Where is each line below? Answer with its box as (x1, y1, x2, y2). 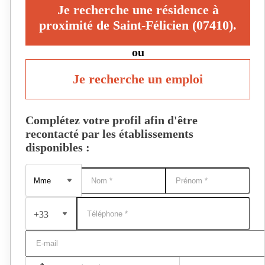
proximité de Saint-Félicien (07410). (39, 18, 237, 33)
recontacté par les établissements (25, 127, 193, 140)
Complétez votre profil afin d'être (25, 114, 198, 127)
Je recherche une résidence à (57, 2, 219, 17)
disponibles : (25, 141, 90, 154)
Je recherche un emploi (73, 72, 203, 86)
